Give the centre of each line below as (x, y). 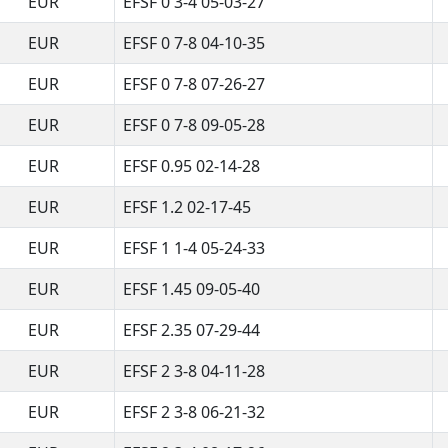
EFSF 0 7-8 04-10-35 (194, 42)
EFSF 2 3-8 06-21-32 (194, 411)
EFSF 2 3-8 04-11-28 (194, 370)
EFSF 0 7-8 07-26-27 (194, 83)
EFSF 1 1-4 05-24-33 (194, 247)
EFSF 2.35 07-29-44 (191, 329)
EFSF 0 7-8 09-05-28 (194, 124)
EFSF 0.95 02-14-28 (191, 165)
